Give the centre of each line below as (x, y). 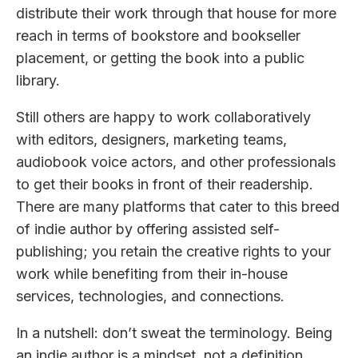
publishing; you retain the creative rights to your (173, 251)
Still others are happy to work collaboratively (163, 117)
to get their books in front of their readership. (165, 184)
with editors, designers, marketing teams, (151, 139)
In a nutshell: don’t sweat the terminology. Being (174, 332)
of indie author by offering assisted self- (148, 229)
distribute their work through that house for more (176, 13)
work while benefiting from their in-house (152, 273)
